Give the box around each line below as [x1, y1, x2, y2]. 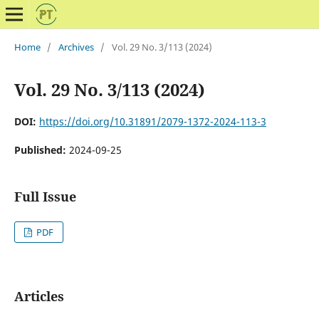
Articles [14, 287, 64, 305]
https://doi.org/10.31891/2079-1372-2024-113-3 [38, 114, 266, 128]
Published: [14, 142, 69, 157]
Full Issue [14, 187, 76, 205]
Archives [58, 40, 94, 53]
